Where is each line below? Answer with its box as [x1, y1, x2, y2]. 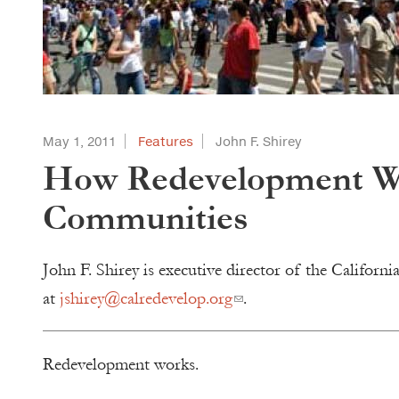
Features [138, 134, 193, 149]
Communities [43, 199, 248, 238]
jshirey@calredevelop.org [60, 289, 232, 308]
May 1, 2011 [43, 134, 116, 149]
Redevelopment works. [43, 354, 199, 374]
